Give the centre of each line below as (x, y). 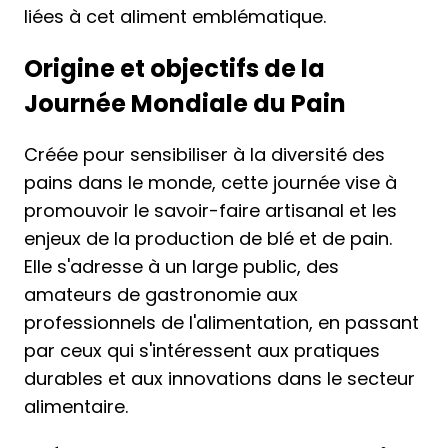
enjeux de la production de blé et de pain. (208, 238)
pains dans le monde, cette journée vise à (210, 182)
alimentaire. (76, 406)
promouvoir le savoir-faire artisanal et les (210, 210)
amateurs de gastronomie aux (161, 294)
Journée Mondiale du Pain (185, 104)
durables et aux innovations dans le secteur (219, 378)
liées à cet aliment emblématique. (175, 17)
